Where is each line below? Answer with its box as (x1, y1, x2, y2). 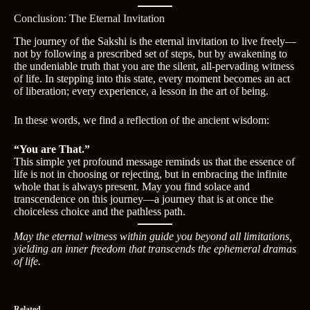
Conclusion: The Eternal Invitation (14, 12, 165, 25)
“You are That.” (14, 143, 90, 155)
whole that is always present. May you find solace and (14, 180, 250, 192)
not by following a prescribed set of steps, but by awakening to (14, 47, 287, 60)
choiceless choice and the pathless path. (14, 205, 185, 217)
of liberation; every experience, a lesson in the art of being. (14, 84, 268, 97)
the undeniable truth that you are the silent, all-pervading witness (14, 60, 294, 72)
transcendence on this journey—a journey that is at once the (14, 192, 273, 205)
